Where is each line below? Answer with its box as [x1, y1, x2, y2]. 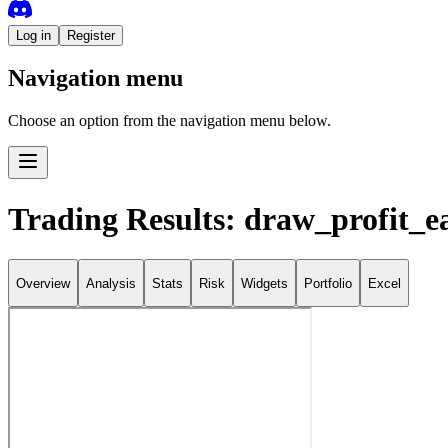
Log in [16, 27, 51, 43]
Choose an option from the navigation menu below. [8, 112, 331, 130]
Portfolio [304, 275, 352, 291]
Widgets [241, 275, 288, 291]
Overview [16, 275, 70, 291]
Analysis [86, 275, 136, 291]
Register [67, 27, 115, 43]
